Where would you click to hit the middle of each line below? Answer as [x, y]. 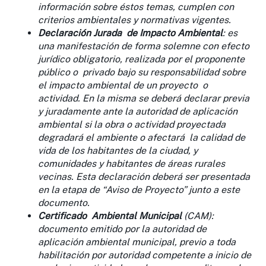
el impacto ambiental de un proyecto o [123, 85]
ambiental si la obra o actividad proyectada [132, 124]
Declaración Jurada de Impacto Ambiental [130, 33]
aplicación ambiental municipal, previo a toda [137, 242]
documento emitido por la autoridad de [122, 229]
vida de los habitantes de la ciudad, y [118, 150]
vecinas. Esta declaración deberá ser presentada [144, 176]
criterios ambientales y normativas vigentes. [134, 20]
